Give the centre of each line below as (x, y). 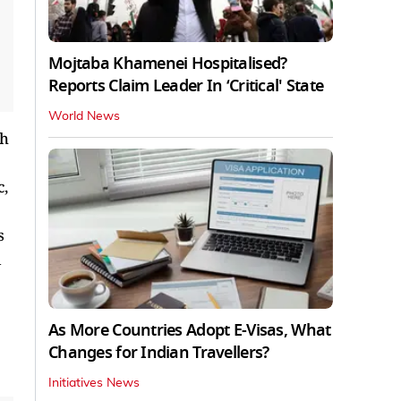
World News (84, 116)
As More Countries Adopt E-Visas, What (190, 330)
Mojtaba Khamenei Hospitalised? (168, 63)
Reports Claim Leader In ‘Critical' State (186, 85)
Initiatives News (94, 383)
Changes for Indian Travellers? (159, 352)
